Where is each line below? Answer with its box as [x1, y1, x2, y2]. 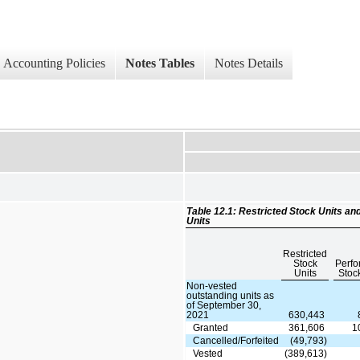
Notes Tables [125, 56, 194, 71]
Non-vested [186, 280, 238, 292]
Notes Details [215, 56, 283, 71]
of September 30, [186, 299, 262, 311]
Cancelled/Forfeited [193, 334, 280, 346]
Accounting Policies [3, 56, 105, 71]
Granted [193, 321, 229, 333]
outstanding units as [186, 289, 275, 301]
